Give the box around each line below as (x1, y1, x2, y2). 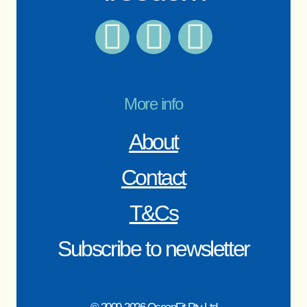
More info (124, 94, 183, 113)
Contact (121, 164, 186, 190)
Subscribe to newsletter (58, 236, 249, 261)
